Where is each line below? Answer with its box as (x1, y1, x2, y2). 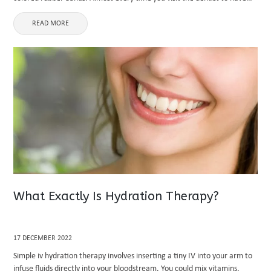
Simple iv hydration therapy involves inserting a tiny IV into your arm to (13, 252, 253, 261)
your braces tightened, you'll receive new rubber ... (13, 7, 187, 16)
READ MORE (32, 20, 70, 27)
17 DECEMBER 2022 (13, 235, 73, 242)
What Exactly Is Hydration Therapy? (13, 189, 220, 203)
